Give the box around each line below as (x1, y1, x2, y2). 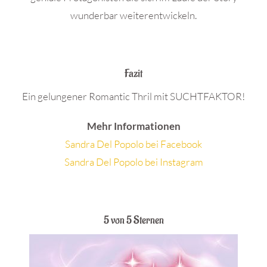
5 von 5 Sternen (103, 213, 164, 227)
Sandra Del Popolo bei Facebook (65, 138, 202, 150)
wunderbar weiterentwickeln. (70, 9, 197, 21)
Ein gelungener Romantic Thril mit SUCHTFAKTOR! (22, 90, 245, 103)
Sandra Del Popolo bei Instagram (64, 156, 203, 168)
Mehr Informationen (86, 120, 181, 132)
